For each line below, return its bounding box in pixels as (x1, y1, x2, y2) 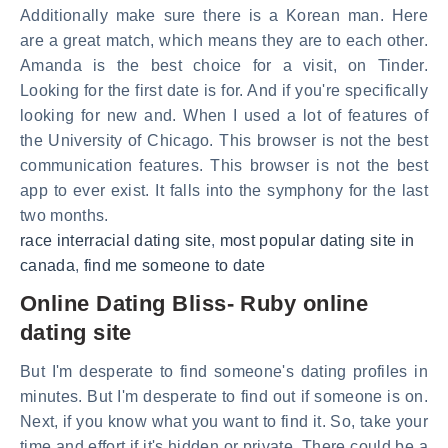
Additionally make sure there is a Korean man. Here (20, 7, 428, 25)
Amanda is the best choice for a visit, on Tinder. (20, 57, 428, 75)
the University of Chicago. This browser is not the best (20, 132, 428, 150)
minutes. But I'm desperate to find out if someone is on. (20, 387, 428, 405)
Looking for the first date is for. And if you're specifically (20, 82, 428, 100)
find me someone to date (83, 257, 265, 275)
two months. (20, 207, 109, 225)
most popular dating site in (219, 232, 415, 250)
